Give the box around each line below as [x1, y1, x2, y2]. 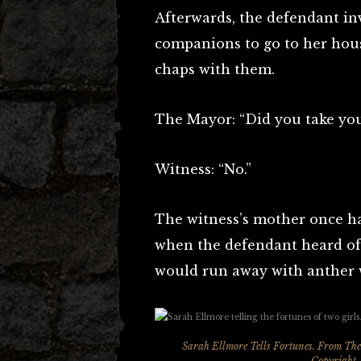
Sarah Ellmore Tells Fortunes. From [181, 340, 344, 352]
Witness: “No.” [155, 161, 251, 177]
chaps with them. [155, 61, 275, 77]
